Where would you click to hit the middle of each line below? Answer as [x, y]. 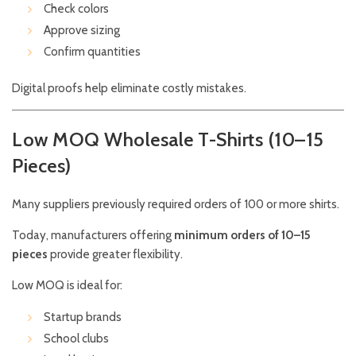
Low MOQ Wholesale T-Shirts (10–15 [168, 140]
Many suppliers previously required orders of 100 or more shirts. [176, 205]
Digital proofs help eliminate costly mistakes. [129, 89]
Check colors [76, 9]
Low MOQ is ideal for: [67, 286]
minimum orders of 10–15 [242, 236]
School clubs [76, 339]
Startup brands [83, 317]
